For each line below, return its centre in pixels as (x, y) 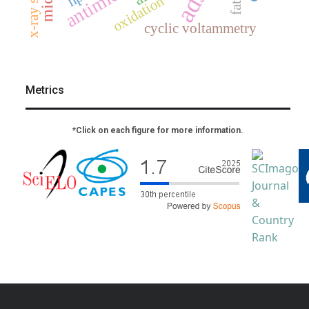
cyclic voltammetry (200, 28)
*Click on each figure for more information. (158, 130)
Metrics (45, 90)
